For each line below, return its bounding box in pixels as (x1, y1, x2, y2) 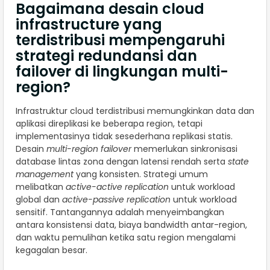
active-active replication (66, 181, 169, 193)
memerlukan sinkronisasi (131, 143, 237, 155)
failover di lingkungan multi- (16, 61, 228, 82)
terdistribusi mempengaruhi (16, 30, 225, 51)
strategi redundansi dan (16, 46, 197, 66)
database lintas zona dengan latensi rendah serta (16, 155, 228, 168)
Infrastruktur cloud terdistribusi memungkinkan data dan (16, 105, 254, 118)
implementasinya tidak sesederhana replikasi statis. (16, 130, 233, 143)
